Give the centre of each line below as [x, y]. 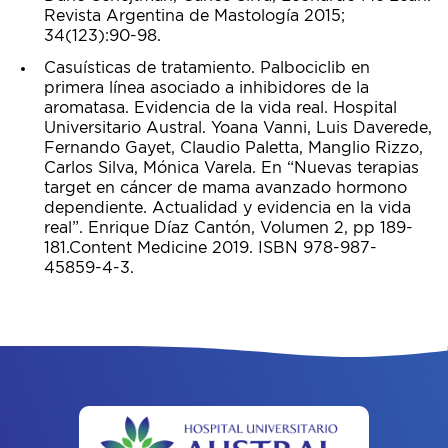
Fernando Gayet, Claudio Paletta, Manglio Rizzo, [233, 148]
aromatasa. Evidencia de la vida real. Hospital [220, 108]
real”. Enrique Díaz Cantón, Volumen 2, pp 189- [228, 228]
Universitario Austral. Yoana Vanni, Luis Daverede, [238, 128]
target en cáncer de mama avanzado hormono [225, 188]
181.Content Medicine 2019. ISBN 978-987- [210, 248]
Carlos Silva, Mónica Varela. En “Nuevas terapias [231, 168]
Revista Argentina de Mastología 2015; [194, 16]
